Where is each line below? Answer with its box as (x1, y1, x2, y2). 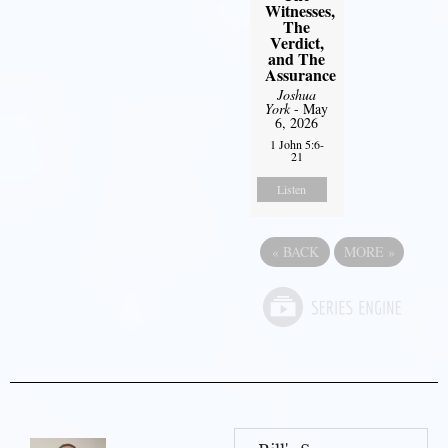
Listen (277, 181, 307, 198)
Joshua (277, 85, 317, 105)
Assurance (264, 63, 336, 87)
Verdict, (269, 31, 324, 55)
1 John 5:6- (269, 136, 324, 153)
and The (268, 47, 326, 71)
